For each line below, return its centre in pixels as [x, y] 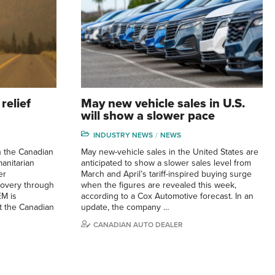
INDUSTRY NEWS [123, 135]
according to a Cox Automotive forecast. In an [167, 196]
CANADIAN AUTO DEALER [138, 225]
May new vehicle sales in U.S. [163, 104]
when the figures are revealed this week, [159, 185]
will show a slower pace [148, 116]
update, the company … [125, 207]
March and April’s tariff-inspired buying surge [166, 174]
